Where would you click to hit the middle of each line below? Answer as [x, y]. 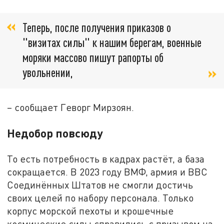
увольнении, [48, 72]
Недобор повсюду [55, 133]
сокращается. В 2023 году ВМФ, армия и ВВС [107, 171]
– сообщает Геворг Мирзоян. [71, 107]
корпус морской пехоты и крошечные [90, 210]
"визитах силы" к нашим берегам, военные [112, 42]
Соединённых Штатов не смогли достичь [100, 184]
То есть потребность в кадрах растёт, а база [106, 158]
